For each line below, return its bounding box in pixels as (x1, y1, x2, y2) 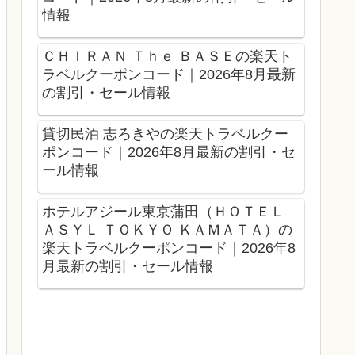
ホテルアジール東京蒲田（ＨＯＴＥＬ (42, 203, 284, 219)
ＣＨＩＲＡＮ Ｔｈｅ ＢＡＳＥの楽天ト (42, 48, 292, 65)
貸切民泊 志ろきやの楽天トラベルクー (42, 126, 288, 142)
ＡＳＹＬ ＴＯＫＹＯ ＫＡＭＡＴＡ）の (42, 221, 292, 238)
